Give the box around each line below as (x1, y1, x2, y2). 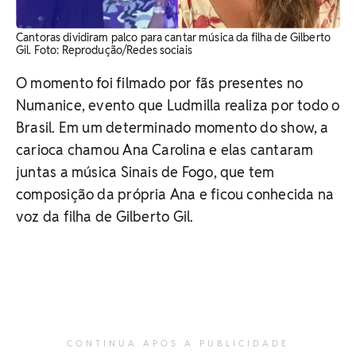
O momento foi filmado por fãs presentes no (16, 73, 304, 92)
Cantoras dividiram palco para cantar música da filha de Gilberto (16, 29, 331, 44)
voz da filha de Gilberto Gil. (16, 207, 194, 226)
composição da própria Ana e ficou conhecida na (16, 184, 335, 203)
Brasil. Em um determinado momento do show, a (16, 118, 329, 137)
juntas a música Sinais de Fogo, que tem (16, 162, 275, 181)
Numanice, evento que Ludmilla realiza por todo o (16, 95, 340, 114)
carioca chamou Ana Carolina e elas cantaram (16, 140, 314, 159)
